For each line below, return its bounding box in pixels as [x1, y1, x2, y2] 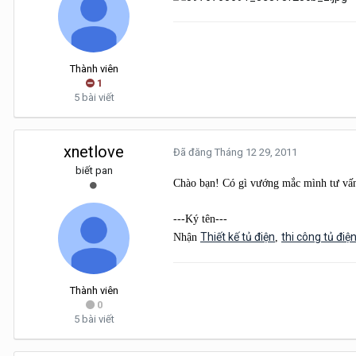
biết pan [75, 164, 113, 177]
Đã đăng [173, 146, 215, 159]
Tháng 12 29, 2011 [215, 146, 297, 159]
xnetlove [64, 142, 124, 162]
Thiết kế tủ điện [200, 230, 275, 244]
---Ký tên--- [173, 213, 227, 226]
